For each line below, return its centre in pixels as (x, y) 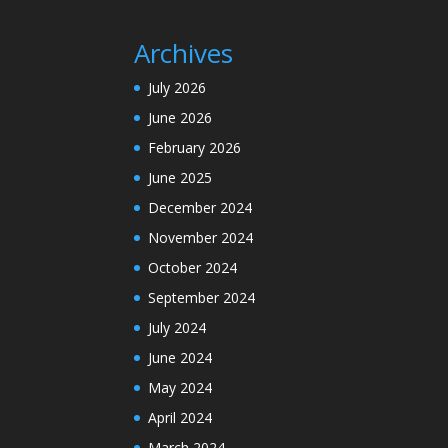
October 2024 (193, 268)
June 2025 (180, 178)
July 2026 (177, 88)
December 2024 (200, 208)
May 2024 (180, 388)
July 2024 (177, 328)
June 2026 (180, 118)
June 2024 (180, 358)
